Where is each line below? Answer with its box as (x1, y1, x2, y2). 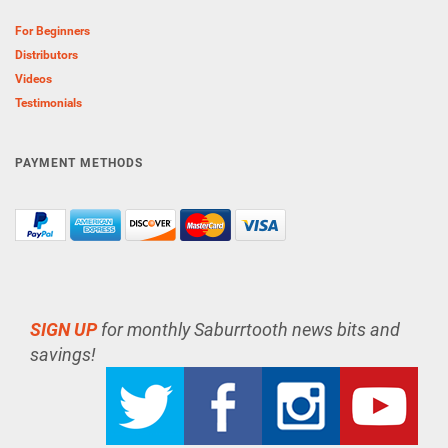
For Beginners (15, 24, 90, 38)
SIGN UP (30, 319, 97, 340)
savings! (30, 344, 96, 365)
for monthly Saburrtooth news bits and (97, 319, 400, 340)
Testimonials (15, 96, 82, 110)
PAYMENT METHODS (15, 156, 143, 170)
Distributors (15, 48, 78, 62)
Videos (15, 72, 52, 86)
